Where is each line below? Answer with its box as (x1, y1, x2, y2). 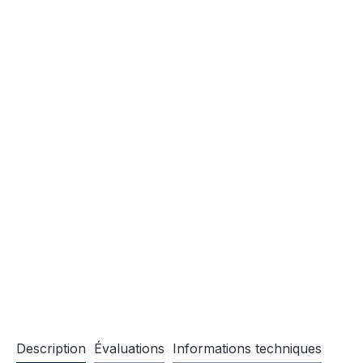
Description (16, 340, 86, 357)
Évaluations (94, 340, 164, 357)
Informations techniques (173, 340, 322, 357)
